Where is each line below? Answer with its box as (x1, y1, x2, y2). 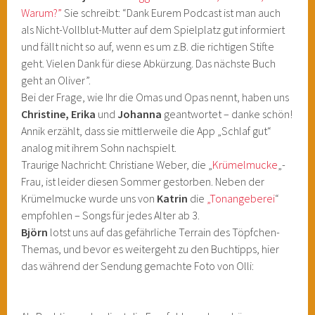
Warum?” (21, 6, 63, 20)
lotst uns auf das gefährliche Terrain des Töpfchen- (48, 225, 281, 239)
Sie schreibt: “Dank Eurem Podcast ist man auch (62, 6, 281, 20)
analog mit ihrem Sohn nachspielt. (21, 141, 177, 155)
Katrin (157, 191, 188, 205)
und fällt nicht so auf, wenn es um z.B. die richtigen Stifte (21, 39, 275, 53)
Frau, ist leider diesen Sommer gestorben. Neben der (21, 174, 265, 188)
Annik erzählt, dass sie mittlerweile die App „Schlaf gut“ (21, 124, 272, 138)
